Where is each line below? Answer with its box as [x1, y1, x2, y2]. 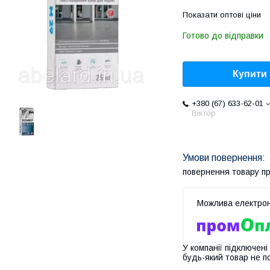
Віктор [192, 108, 216, 118]
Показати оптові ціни [183, 10, 261, 19]
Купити [233, 69, 267, 80]
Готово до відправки [183, 31, 263, 40]
